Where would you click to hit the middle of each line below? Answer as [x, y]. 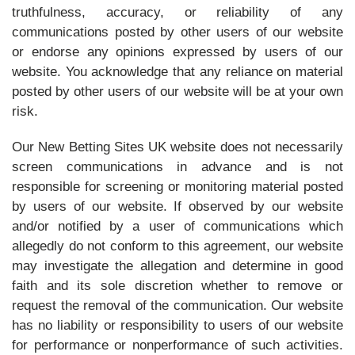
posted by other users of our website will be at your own [177, 92]
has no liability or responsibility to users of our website [177, 325]
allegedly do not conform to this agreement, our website [177, 246]
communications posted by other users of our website [177, 32]
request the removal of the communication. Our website [177, 305]
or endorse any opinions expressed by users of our [177, 52]
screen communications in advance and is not [177, 167]
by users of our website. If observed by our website [177, 206]
